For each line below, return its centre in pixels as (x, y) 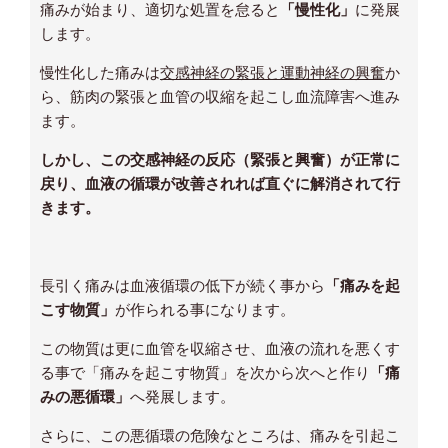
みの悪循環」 (85, 395)
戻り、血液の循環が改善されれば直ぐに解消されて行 (220, 182)
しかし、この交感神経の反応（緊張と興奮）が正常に (220, 158)
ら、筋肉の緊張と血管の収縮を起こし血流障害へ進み (220, 95)
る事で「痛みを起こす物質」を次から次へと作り (205, 371)
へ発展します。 (182, 395)
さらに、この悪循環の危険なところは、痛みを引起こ (220, 434)
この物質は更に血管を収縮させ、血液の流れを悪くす (220, 347)
